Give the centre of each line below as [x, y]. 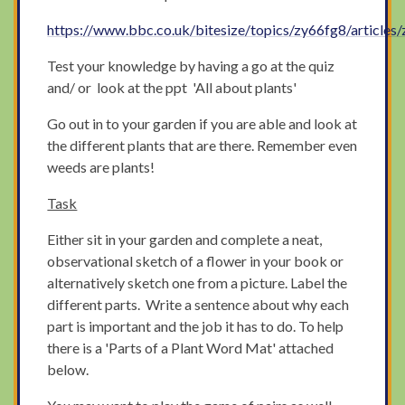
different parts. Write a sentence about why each [198, 305]
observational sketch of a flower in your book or [196, 261]
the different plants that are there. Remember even [202, 146]
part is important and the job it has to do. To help [196, 326]
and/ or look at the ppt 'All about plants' [172, 88]
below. [68, 370]
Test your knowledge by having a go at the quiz [191, 66]
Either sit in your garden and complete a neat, [185, 240]
